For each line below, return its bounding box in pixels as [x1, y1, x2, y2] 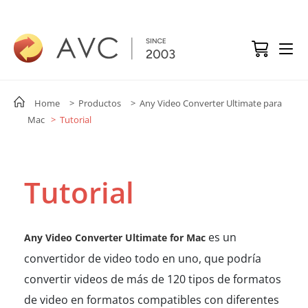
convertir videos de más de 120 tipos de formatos [24, 272, 281, 287]
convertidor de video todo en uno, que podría [24, 251, 261, 266]
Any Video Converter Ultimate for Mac [24, 231, 206, 244]
